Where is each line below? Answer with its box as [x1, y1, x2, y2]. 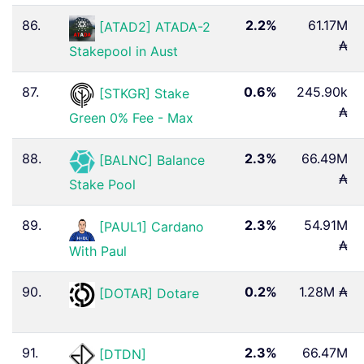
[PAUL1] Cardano [99, 219, 204, 236]
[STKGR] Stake [99, 85, 189, 102]
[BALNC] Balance [99, 152, 205, 169]
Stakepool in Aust [69, 42, 178, 59]
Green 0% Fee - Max [69, 109, 193, 126]
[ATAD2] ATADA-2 [99, 19, 210, 36]
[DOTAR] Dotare [99, 285, 199, 302]
